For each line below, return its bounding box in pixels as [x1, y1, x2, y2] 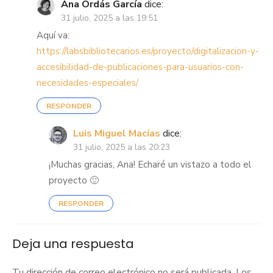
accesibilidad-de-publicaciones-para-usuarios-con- [37, 60, 244, 73]
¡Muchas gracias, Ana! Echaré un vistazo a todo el [49, 158, 251, 171]
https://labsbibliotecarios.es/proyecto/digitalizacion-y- [37, 44, 259, 57]
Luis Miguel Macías [73, 126, 160, 140]
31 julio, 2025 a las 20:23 [73, 141, 170, 153]
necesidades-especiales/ [37, 76, 138, 89]
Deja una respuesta [12, 235, 134, 252]
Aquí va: [37, 29, 69, 41]
